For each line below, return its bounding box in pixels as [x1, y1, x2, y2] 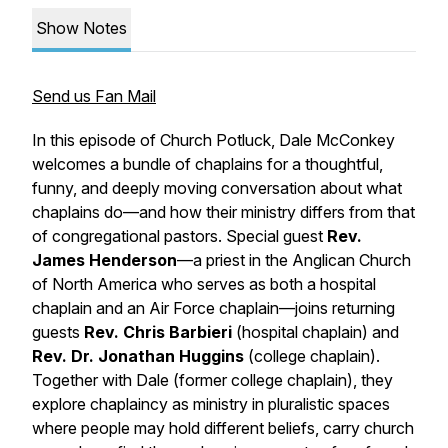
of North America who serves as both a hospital [32, 274, 376, 294]
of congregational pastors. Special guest [32, 226, 327, 246]
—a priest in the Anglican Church [177, 250, 411, 270]
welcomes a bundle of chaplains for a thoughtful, [32, 154, 383, 174]
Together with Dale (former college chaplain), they [32, 370, 393, 390]
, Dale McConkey [271, 130, 395, 150]
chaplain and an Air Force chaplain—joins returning [32, 298, 395, 318]
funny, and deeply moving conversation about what [32, 178, 402, 198]
